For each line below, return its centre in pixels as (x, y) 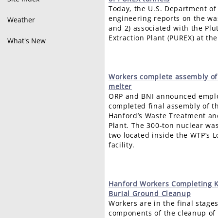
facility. (122, 145)
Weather (21, 20)
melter (120, 86)
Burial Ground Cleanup (150, 193)
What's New (27, 41)
